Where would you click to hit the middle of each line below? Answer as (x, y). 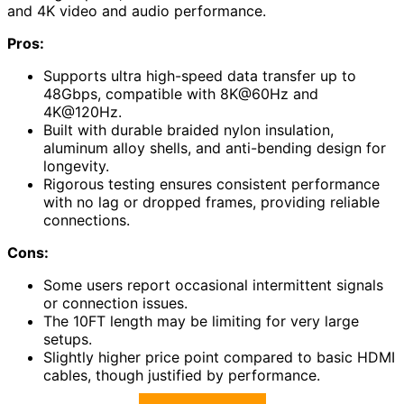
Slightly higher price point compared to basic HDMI (219, 358)
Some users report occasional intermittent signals (213, 285)
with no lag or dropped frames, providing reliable (211, 202)
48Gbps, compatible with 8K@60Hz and (181, 94)
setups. (68, 340)
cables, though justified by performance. (182, 376)
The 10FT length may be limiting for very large (201, 321)
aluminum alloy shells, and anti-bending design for (215, 148)
